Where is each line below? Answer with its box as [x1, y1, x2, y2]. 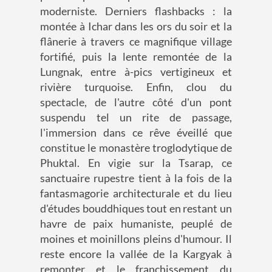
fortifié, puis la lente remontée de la [40, 50, 232, 64]
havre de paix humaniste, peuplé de [40, 217, 232, 231]
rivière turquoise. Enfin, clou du [40, 80, 232, 94]
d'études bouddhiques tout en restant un [40, 202, 232, 216]
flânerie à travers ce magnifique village [40, 35, 232, 49]
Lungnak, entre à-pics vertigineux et [40, 65, 232, 79]
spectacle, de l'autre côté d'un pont [40, 95, 232, 109]
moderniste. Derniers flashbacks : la [40, 4, 232, 18]
